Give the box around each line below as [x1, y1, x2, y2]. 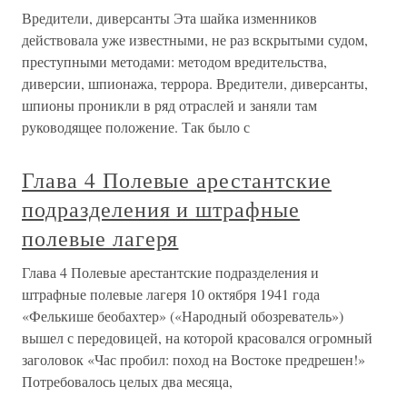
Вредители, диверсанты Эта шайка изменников [22, 8, 317, 28]
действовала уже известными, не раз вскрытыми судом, [22, 30, 368, 50]
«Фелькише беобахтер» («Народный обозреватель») [22, 306, 343, 326]
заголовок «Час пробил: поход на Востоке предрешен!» [22, 350, 365, 370]
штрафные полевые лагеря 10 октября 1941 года [22, 284, 320, 304]
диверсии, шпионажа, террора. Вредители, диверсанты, [22, 74, 368, 94]
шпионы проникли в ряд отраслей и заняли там [22, 95, 317, 115]
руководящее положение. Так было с [22, 117, 250, 137]
